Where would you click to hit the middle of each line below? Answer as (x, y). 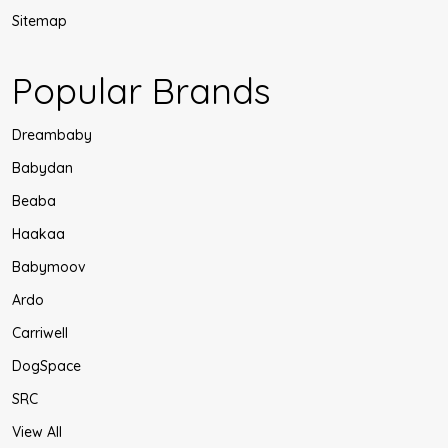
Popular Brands (141, 90)
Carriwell (40, 332)
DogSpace (46, 365)
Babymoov (49, 266)
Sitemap (39, 20)
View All (37, 431)
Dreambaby (52, 134)
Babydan (42, 167)
